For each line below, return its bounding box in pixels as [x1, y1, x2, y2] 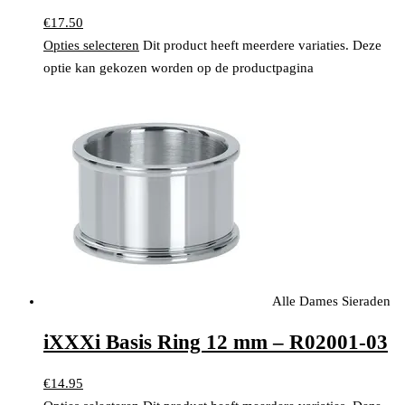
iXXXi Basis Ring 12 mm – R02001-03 [43, 331, 388, 354]
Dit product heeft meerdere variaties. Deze [143, 37, 381, 52]
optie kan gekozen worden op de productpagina [43, 60, 314, 75]
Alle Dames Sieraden [272, 293, 391, 308]
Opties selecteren [43, 37, 139, 52]
